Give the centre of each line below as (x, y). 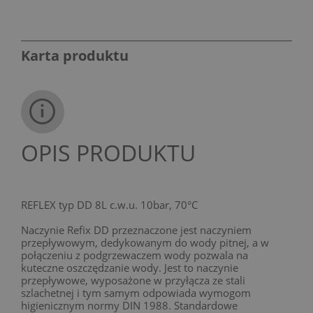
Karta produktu (75, 55)
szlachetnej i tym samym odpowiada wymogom (136, 292)
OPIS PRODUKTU (108, 152)
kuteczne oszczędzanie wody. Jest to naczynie (130, 267)
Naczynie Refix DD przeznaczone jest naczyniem (136, 230)
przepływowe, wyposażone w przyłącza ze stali (133, 280)
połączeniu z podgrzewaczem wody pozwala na (134, 255)
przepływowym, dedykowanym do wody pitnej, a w (145, 242)
